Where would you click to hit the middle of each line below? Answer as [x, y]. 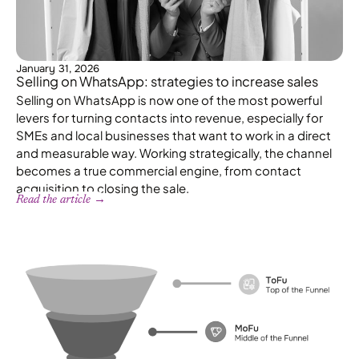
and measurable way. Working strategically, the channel [174, 153]
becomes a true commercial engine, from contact [159, 171]
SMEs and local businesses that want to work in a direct [173, 135]
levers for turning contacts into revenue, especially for [169, 118]
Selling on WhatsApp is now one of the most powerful [169, 100]
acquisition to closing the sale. [103, 188]
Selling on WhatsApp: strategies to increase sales [167, 82]
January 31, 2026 [58, 69]
